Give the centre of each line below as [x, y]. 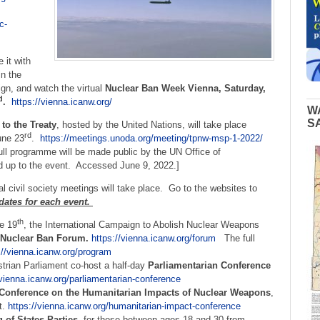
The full [235, 239]
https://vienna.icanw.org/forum [153, 239]
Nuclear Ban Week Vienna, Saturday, [185, 88]
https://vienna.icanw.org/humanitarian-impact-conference [124, 306]
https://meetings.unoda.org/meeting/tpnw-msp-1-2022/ [151, 138]
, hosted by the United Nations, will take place [151, 124]
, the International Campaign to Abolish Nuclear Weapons [141, 225]
